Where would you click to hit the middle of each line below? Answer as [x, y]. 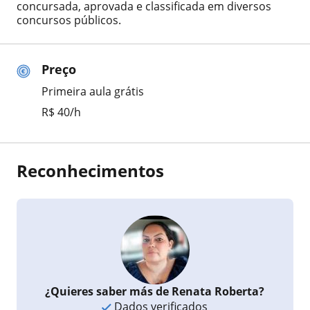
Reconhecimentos [90, 171]
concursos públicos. [69, 20]
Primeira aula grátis [93, 91]
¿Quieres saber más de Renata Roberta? [155, 291]
